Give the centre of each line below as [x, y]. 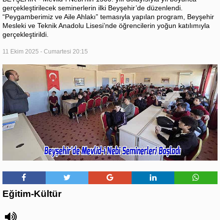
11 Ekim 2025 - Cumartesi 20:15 [45, 52]
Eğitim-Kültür [32, 194]
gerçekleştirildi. [26, 35]
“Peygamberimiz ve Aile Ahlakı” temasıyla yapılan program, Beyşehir [108, 17]
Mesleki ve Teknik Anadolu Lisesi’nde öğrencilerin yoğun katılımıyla [106, 26]
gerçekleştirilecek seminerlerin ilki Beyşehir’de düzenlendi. [93, 8]
